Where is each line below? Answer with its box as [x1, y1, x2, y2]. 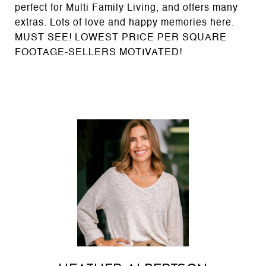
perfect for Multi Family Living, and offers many [15, 4, 238, 13]
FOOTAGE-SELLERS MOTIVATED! [15, 48, 182, 58]
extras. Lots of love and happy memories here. [15, 18, 235, 28]
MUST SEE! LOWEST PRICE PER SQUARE [15, 33, 227, 43]
